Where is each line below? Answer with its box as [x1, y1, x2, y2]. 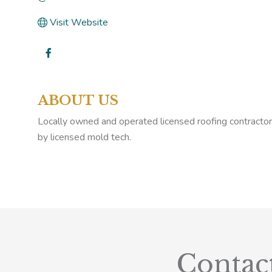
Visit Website [50, 15, 109, 29]
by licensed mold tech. [38, 130, 132, 144]
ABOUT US [38, 92, 119, 109]
